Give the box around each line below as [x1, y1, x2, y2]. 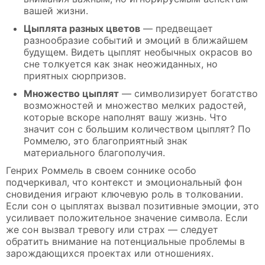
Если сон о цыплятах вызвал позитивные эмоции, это [6, 199, 259, 212]
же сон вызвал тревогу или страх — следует [6, 223, 218, 235]
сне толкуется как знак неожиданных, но [24, 57, 218, 70]
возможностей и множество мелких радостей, [24, 99, 246, 111]
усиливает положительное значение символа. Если [6, 211, 248, 224]
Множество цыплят [24, 87, 119, 99]
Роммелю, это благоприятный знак [24, 134, 188, 147]
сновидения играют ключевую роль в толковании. [6, 188, 243, 200]
